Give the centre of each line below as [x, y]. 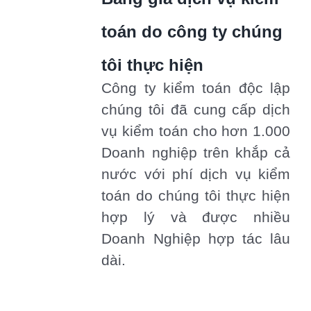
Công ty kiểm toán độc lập [196, 89]
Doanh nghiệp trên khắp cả [196, 153]
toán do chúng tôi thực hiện [196, 196]
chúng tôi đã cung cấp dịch [196, 110]
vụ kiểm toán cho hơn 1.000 [196, 132]
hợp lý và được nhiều [196, 218]
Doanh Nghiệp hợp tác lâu [196, 239]
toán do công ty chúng [192, 32]
